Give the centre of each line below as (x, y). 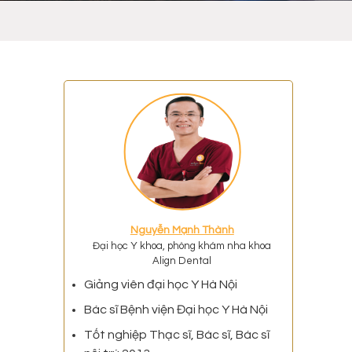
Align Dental (182, 261)
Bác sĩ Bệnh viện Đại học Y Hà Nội (176, 310)
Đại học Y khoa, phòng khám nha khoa (182, 246)
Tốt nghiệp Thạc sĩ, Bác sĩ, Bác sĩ (176, 335)
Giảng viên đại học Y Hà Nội (160, 285)
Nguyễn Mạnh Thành (182, 231)
